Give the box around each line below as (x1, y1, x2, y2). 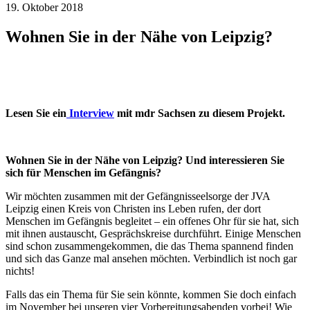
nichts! (6, 264, 35, 277)
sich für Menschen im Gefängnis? (6, 166, 161, 179)
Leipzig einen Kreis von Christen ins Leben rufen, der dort (6, 202, 261, 215)
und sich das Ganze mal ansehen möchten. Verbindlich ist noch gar (6, 252, 297, 264)
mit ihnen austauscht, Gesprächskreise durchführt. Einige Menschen (6, 227, 301, 239)
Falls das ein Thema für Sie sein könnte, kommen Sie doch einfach (6, 288, 296, 300)
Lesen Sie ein (6, 107, 66, 119)
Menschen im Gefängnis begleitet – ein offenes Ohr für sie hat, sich (6, 215, 299, 227)
